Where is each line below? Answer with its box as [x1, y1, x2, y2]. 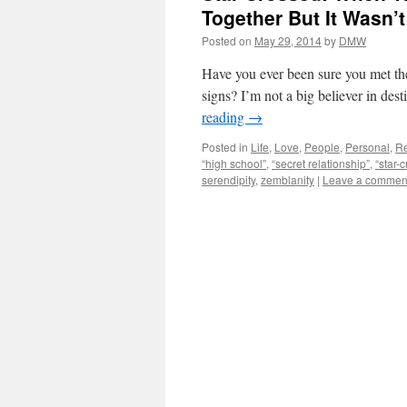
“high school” [202, 155, 266, 171]
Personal [345, 139, 390, 154]
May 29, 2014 [254, 33, 322, 48]
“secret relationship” [272, 155, 370, 171]
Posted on [202, 33, 252, 48]
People [304, 139, 340, 154]
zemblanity [261, 172, 314, 187]
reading [202, 107, 248, 126]
